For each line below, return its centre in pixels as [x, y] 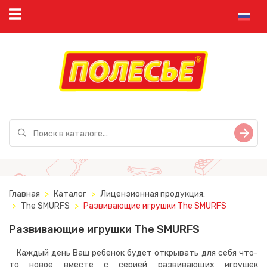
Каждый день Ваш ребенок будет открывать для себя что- [133, 253]
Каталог [70, 194]
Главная [24, 194]
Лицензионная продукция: [153, 194]
